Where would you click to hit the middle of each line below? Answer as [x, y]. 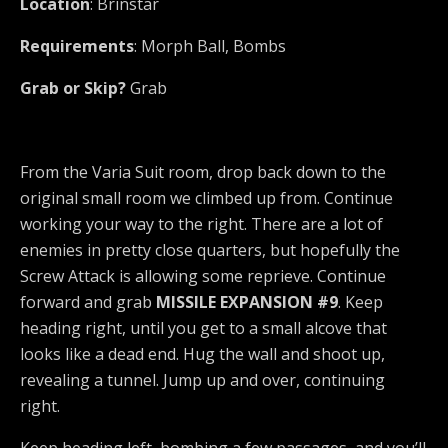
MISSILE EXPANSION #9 [247, 302]
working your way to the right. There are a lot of [201, 224]
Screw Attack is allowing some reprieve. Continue [203, 276]
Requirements [77, 46]
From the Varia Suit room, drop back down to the [203, 172]
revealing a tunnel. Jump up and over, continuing [202, 380]
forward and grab [88, 302]
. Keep [360, 302]
